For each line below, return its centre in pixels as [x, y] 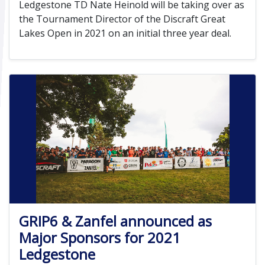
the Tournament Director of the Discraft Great [122, 19]
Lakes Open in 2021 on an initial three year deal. [125, 33]
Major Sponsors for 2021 [100, 238]
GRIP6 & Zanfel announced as [115, 221]
